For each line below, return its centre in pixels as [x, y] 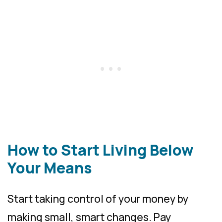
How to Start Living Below [100, 150]
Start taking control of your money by [98, 198]
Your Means [50, 167]
